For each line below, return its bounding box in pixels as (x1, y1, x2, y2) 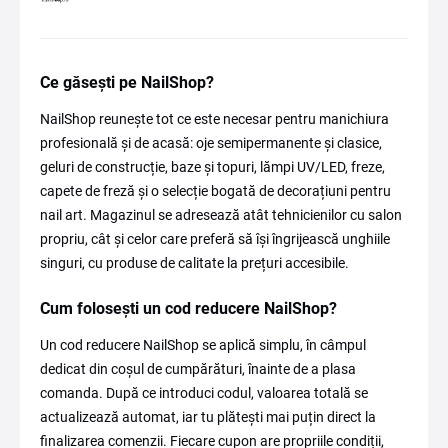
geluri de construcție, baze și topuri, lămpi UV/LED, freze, (40, 159, 385, 175)
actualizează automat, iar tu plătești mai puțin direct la (40, 409, 376, 425)
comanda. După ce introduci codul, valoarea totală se (40, 385, 368, 401)
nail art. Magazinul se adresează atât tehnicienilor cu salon (40, 207, 402, 223)
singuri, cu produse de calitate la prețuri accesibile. (40, 255, 349, 271)
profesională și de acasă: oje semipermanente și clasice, (40, 135, 382, 151)
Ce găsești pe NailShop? (40, 73, 214, 92)
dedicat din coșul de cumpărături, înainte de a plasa (40, 361, 356, 377)
